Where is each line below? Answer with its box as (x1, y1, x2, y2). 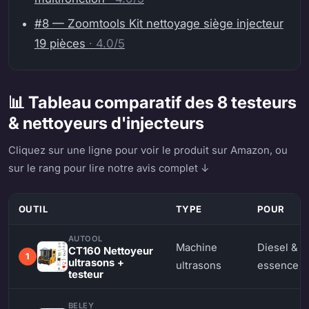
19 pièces (34, 37, 89, 51)
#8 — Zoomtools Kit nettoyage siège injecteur (34, 17, 283, 31)
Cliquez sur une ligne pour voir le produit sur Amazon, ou (8, 144, 288, 157)
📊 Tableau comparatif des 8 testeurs (8, 92, 297, 113)
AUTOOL (68, 233, 103, 243)
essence (257, 259, 299, 272)
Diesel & (257, 241, 298, 254)
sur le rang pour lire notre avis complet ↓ (8, 162, 209, 175)
